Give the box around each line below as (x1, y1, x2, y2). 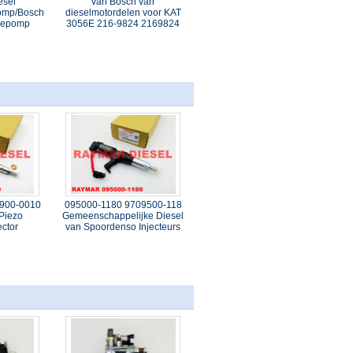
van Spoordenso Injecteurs (65, 221, 181, 232)
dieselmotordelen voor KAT (65, 7, 181, 18)
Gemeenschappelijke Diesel (62, 210, 184, 221)
